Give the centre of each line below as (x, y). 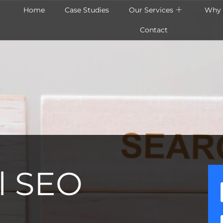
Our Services (151, 10)
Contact (154, 30)
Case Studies (87, 10)
